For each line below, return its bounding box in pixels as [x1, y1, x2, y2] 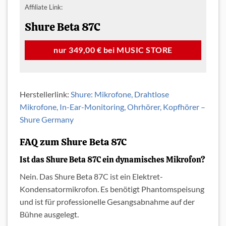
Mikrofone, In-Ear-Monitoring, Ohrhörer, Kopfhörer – [20, 102, 205, 112]
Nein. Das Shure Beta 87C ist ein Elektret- [20, 171, 163, 181]
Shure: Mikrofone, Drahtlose [71, 89, 169, 99]
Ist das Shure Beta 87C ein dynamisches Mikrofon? [20, 154, 205, 165]
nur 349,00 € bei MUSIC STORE [53, 45, 173, 54]
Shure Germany [20, 115, 74, 125]
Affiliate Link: [25, 3, 63, 11]
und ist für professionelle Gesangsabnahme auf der [20, 196, 195, 206]
